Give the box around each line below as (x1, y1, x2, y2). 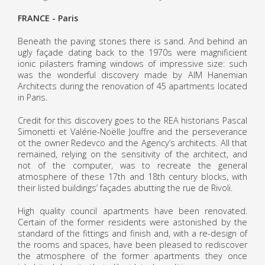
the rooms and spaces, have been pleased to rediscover (18, 238, 247, 250)
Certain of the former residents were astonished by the (18, 216, 247, 228)
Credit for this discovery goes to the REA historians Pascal (18, 114, 247, 126)
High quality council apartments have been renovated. (18, 205, 247, 216)
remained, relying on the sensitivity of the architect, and (18, 148, 247, 160)
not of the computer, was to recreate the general (18, 159, 247, 171)
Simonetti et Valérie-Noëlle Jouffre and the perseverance (18, 125, 247, 137)
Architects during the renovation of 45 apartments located (18, 80, 247, 92)
